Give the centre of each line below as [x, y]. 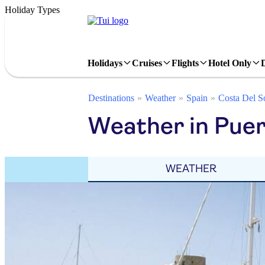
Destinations [111, 98]
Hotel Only [230, 63]
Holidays [105, 63]
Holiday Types [32, 10]
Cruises [147, 63]
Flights [185, 63]
